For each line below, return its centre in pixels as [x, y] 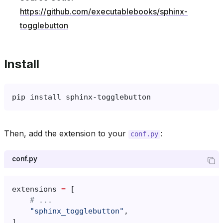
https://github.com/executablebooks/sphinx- [104, 11]
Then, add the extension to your [66, 133]
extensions [34, 189]
